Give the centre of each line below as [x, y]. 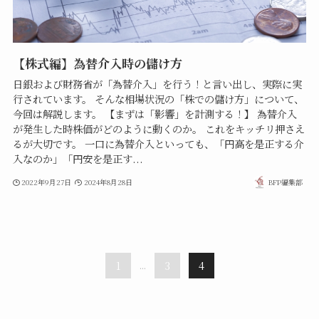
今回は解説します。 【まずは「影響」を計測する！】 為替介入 [155, 114]
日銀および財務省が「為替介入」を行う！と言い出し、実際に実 [157, 84]
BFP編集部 [286, 182]
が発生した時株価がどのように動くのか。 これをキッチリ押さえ [158, 129]
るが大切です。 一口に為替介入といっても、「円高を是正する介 [158, 144]
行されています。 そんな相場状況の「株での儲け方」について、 [158, 99]
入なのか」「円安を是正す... [78, 159]
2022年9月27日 [47, 182]
